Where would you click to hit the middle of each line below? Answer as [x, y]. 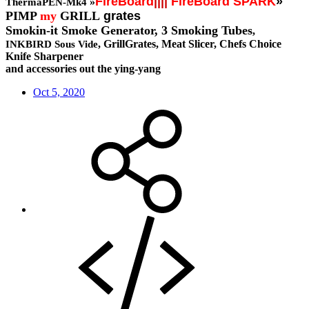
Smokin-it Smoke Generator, [83, 30]
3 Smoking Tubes [207, 30]
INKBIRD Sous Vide [52, 44]
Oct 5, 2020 [59, 92]
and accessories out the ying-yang [83, 68]
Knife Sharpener [44, 56]
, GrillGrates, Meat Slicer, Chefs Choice [190, 43]
